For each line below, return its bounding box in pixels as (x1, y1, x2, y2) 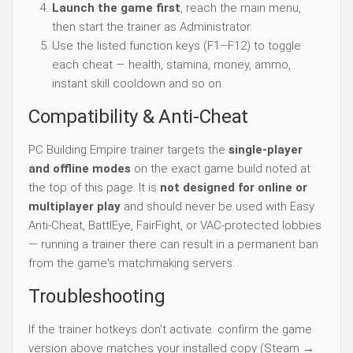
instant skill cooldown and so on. (52, 76, 224, 91)
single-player (229, 142, 303, 157)
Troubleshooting (28, 284, 165, 307)
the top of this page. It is (28, 180, 160, 195)
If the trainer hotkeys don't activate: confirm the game (28, 321, 312, 336)
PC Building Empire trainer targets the (28, 142, 229, 157)
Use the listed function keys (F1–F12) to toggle (52, 38, 301, 53)
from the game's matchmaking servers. (28, 255, 235, 270)
